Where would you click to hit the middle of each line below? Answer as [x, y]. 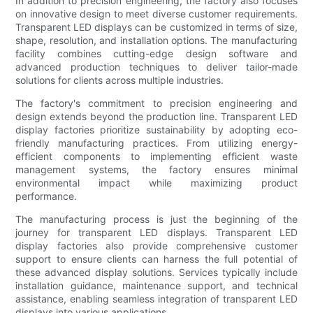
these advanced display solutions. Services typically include [156, 272]
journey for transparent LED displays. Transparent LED [156, 232]
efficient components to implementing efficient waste [156, 156]
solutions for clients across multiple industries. [120, 80]
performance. [46, 196]
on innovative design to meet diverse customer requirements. [156, 13]
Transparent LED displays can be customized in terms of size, [156, 27]
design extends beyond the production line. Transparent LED [156, 116]
